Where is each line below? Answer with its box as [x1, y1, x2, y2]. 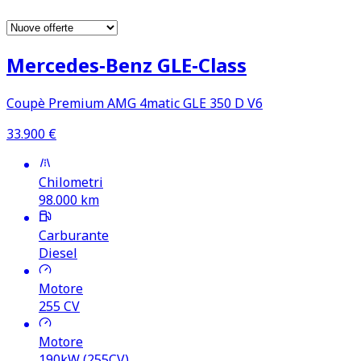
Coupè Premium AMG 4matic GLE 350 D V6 [6, 93, 263, 112]
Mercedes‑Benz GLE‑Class [6, 51, 247, 78]
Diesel [39, 243, 77, 262]
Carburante [39, 226, 109, 244]
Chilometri [39, 172, 103, 191]
